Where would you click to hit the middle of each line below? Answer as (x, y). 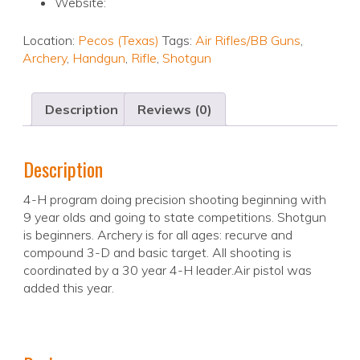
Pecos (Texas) (119, 41)
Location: (50, 41)
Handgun (99, 58)
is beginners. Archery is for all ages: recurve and (158, 235)
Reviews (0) (175, 110)
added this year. (69, 288)
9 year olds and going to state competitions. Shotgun (175, 217)
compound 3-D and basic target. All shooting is (157, 253)
